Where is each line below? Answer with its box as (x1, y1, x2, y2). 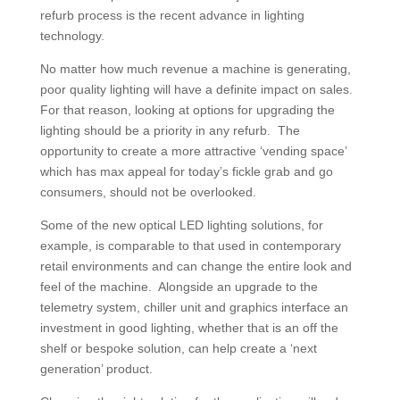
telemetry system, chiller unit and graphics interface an (39, 299, 348, 314)
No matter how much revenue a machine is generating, (39, 61, 351, 76)
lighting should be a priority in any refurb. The (39, 122, 300, 137)
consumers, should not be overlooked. (39, 184, 256, 199)
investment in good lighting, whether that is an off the (39, 320, 338, 335)
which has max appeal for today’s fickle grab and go (39, 163, 333, 179)
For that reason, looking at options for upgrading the (39, 102, 335, 117)
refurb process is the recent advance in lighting (39, 7, 304, 22)
